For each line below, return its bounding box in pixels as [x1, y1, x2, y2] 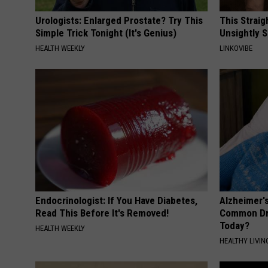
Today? [220, 220, 250, 232]
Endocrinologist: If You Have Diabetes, [35, 194, 197, 207]
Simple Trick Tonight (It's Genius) [35, 27, 176, 39]
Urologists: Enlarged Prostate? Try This [35, 14, 203, 27]
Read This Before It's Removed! [35, 207, 169, 220]
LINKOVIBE [220, 44, 253, 53]
